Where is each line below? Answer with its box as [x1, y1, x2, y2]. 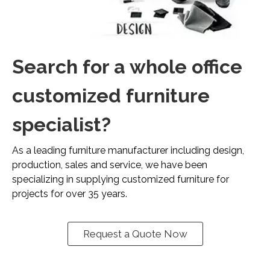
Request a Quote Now [83, 228, 187, 240]
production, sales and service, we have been [12, 159, 207, 171]
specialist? [12, 113, 111, 136]
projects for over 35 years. [12, 188, 127, 200]
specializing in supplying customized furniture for [12, 174, 229, 186]
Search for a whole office [12, 55, 242, 78]
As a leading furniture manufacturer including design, [12, 145, 244, 157]
